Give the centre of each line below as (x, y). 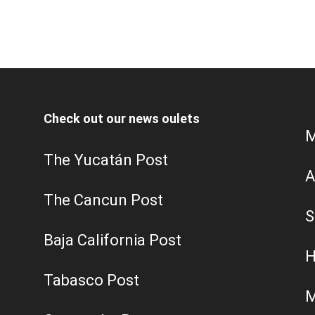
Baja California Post (112, 240)
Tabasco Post (91, 280)
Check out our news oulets (122, 118)
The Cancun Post (103, 200)
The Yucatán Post (106, 160)
